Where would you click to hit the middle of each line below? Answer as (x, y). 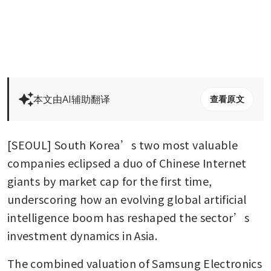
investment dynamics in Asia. (84, 236)
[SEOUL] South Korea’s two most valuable (123, 145)
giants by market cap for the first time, (110, 181)
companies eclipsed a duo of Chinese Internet (127, 163)
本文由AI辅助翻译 (72, 100)
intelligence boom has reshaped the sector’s (129, 217)
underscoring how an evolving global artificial (127, 199)
